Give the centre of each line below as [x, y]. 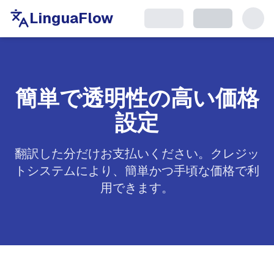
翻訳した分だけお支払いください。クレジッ [137, 154]
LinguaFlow [71, 18]
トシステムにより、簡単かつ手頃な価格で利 [137, 171]
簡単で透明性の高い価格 [137, 98]
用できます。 [137, 188]
